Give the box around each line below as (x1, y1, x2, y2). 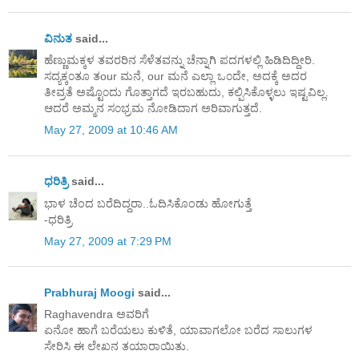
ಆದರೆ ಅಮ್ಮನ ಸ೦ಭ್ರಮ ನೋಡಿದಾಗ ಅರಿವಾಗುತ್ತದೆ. (44, 102, 262, 115)
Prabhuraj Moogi (44, 285, 135, 299)
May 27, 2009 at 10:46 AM (44, 123, 178, 137)
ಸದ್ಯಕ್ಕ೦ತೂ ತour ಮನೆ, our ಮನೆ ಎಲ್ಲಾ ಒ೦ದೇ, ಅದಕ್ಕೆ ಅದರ (44, 70, 307, 83)
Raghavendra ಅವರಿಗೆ (44, 308, 149, 321)
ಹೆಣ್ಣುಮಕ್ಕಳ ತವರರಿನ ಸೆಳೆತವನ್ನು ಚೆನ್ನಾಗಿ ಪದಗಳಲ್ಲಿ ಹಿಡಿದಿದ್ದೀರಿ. (44, 54, 315, 67)
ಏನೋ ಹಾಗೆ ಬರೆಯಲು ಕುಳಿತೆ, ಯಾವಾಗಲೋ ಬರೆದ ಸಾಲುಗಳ (44, 324, 313, 337)
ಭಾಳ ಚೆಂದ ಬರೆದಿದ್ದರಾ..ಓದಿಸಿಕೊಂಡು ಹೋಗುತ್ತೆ (44, 196, 252, 210)
